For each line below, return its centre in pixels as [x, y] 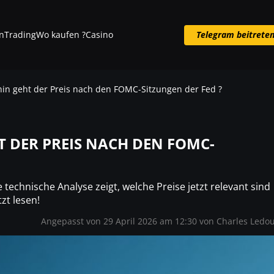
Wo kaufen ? [61, 35]
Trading [20, 35]
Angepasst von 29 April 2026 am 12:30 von [129, 221]
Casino [99, 35]
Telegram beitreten [137, 66]
